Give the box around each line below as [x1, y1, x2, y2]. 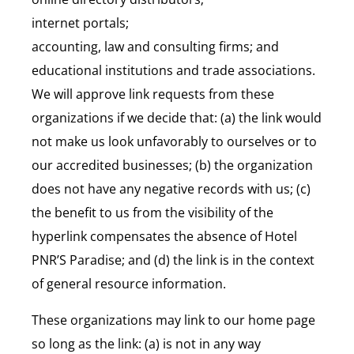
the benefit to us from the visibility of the [32, 203, 273, 221]
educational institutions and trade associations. [32, 61, 315, 79]
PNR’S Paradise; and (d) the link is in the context [32, 250, 314, 269]
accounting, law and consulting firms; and [32, 37, 279, 55]
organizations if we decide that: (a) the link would [32, 108, 322, 126]
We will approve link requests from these [32, 85, 274, 103]
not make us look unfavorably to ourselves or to [32, 132, 317, 150]
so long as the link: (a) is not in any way [32, 334, 261, 352]
